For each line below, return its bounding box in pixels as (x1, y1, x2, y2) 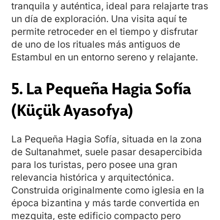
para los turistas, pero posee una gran (11, 159, 177, 171)
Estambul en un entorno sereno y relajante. (11, 52, 198, 63)
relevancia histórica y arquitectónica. (11, 172, 174, 184)
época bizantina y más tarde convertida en (11, 197, 199, 209)
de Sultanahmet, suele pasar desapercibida (11, 146, 202, 158)
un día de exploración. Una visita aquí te (11, 13, 187, 25)
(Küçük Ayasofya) (11, 97, 133, 121)
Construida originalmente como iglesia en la (11, 185, 204, 196)
